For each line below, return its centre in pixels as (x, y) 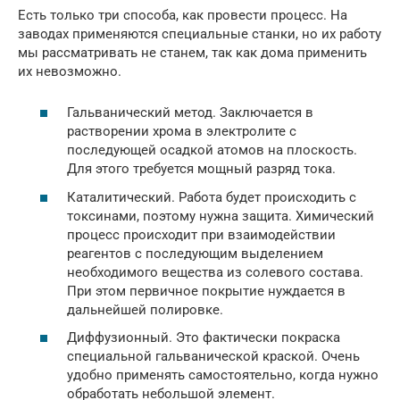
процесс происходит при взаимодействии (201, 234)
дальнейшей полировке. (145, 309)
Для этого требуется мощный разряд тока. (201, 169)
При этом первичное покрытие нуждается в (206, 291)
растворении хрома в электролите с (182, 131)
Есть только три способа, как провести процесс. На (183, 15)
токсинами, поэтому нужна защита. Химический (221, 216)
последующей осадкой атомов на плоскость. (212, 150)
